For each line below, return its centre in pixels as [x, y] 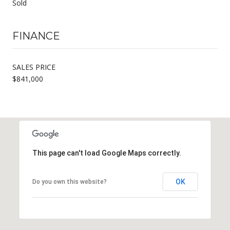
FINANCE [36, 36]
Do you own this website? [69, 181]
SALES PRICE [34, 67]
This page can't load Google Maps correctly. [107, 153]
